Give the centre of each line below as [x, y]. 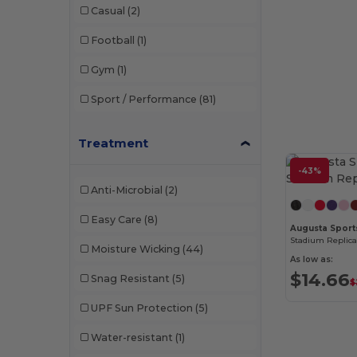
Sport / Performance [143, 99]
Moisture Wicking [135, 249]
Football [112, 40]
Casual [108, 10]
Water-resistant [131, 337]
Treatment [114, 143]
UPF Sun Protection [141, 308]
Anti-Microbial [126, 190]
